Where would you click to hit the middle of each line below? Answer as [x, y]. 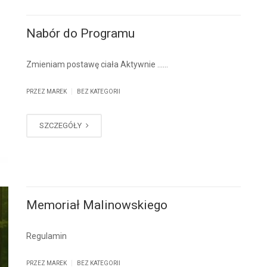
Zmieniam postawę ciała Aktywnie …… [97, 64]
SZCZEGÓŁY [61, 125]
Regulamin [46, 236]
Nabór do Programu [80, 33]
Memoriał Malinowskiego [97, 205]
